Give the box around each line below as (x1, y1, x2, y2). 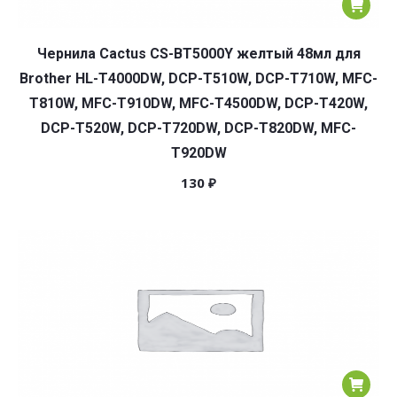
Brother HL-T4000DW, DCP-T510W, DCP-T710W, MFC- (19, 70, 378, 87)
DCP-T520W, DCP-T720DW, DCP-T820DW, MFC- (41, 120, 356, 136)
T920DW (170, 144, 227, 161)
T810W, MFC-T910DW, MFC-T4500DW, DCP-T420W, (29, 95, 368, 112)
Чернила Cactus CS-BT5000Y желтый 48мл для (36, 45, 361, 62)
